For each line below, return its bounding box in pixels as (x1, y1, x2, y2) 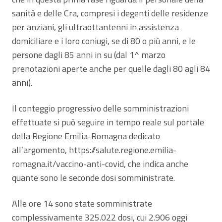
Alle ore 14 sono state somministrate (12, 196, 152, 210)
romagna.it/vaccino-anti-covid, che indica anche (12, 157, 188, 170)
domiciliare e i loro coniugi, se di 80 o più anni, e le (12, 34, 196, 48)
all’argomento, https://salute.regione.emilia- (12, 143, 176, 157)
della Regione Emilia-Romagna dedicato (12, 129, 160, 143)
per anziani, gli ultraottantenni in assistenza (12, 20, 179, 34)
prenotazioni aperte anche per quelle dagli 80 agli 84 (12, 61, 210, 75)
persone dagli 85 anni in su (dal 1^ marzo (12, 48, 166, 61)
